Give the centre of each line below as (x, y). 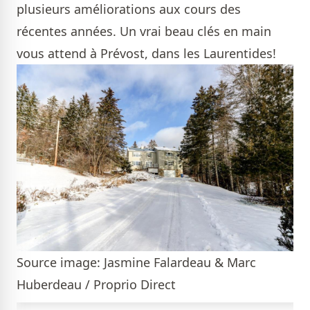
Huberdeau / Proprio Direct (96, 284)
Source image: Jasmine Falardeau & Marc (136, 262)
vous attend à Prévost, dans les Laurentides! (146, 53)
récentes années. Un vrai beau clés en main (144, 31)
